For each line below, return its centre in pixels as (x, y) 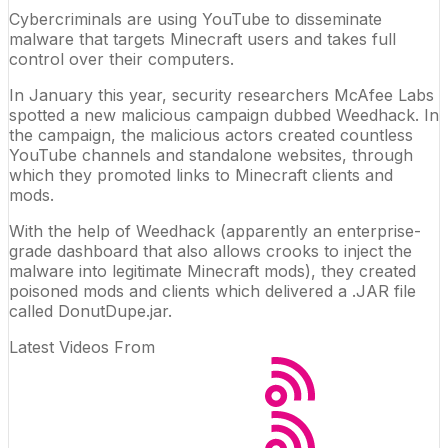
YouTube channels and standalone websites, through (211, 154)
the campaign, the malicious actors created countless (211, 134)
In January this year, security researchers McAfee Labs (221, 94)
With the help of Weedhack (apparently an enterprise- (215, 230)
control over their (78, 58)
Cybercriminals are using (105, 18)
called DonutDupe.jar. (90, 310)
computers (189, 58)
